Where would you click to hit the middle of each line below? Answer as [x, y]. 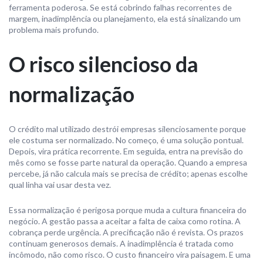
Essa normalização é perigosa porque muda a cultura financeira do [128, 210]
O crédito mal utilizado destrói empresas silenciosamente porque [127, 129]
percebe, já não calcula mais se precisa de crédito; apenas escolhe [128, 173]
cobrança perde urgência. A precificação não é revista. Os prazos [126, 232]
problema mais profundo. [54, 30]
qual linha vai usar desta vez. [60, 185]
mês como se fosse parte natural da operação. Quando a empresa [128, 162]
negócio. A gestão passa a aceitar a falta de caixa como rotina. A [125, 221]
